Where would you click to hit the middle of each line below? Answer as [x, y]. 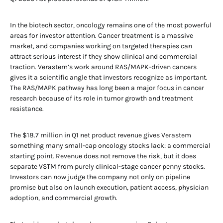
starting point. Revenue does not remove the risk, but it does [103, 156]
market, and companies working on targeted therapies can [101, 46]
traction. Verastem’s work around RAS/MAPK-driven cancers [103, 67]
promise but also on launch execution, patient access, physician [109, 187]
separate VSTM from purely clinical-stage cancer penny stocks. [108, 167]
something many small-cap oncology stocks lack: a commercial [110, 146]
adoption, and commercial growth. [64, 198]
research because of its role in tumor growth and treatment [102, 98]
